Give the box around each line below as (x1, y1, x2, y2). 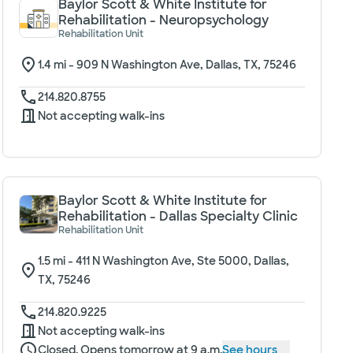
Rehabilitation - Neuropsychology (58, 12, 269, 28)
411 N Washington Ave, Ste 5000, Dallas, (75, 254, 289, 268)
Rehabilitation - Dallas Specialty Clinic (58, 208, 298, 225)
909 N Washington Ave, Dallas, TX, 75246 (76, 58, 296, 72)
